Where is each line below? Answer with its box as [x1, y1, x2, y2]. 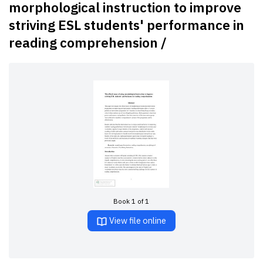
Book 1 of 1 [113, 196, 150, 205]
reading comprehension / [9, 33, 167, 51]
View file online [107, 215, 167, 227]
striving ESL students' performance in [9, 16, 245, 33]
